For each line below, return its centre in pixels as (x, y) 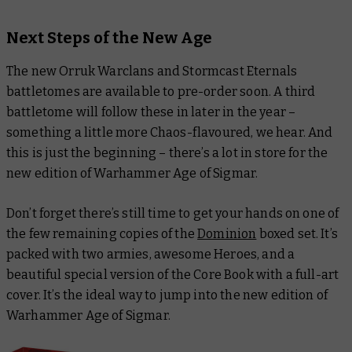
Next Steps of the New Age (109, 37)
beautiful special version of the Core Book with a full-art (173, 274)
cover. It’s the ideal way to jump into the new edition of (167, 295)
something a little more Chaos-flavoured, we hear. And (170, 132)
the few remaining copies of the (102, 233)
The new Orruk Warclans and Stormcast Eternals (152, 71)
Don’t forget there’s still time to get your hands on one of (173, 213)
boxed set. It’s (297, 233)
